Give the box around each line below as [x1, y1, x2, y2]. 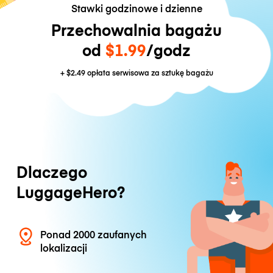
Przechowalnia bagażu [51, 19, 222, 41]
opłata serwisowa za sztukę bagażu [85, 67, 213, 78]
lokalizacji [40, 241, 88, 255]
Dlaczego [16, 161, 87, 183]
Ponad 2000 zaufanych [40, 227, 147, 241]
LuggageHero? [16, 181, 125, 203]
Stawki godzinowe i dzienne [71, 1, 202, 15]
